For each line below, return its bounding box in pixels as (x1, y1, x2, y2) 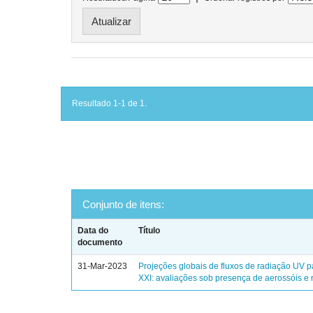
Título (138, 226, 161, 235)
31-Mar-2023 (78, 261, 128, 271)
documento (78, 238, 123, 247)
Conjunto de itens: (82, 198, 164, 210)
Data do (78, 226, 109, 235)
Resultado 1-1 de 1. (72, 99, 147, 108)
